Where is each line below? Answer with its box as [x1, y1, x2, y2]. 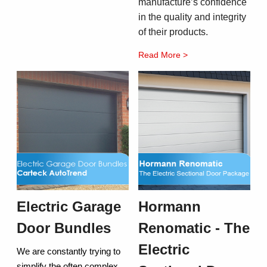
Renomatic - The [138, 220, 250, 237]
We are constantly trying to [17, 247, 120, 257]
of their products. [138, 27, 208, 38]
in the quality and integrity [138, 12, 246, 23]
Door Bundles [17, 220, 111, 237]
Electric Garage [17, 198, 121, 215]
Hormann [138, 198, 201, 215]
